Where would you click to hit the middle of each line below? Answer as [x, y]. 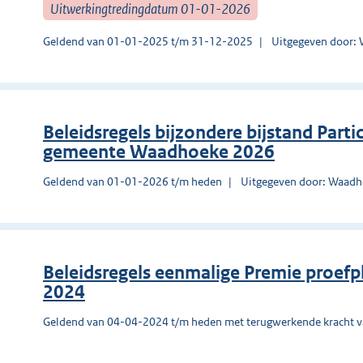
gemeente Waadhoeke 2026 [159, 152]
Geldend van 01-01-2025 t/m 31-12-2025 [148, 41]
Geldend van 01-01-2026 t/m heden [132, 181]
